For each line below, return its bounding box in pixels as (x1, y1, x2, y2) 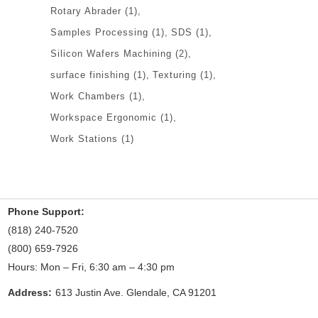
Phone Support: (8, 205, 84, 217)
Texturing (153, 69, 197, 80)
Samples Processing (50, 26, 148, 38)
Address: (8, 286, 52, 298)
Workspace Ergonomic (50, 111, 157, 123)
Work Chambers (50, 90, 126, 102)
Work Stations (50, 133, 118, 144)
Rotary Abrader (50, 5, 121, 16)
